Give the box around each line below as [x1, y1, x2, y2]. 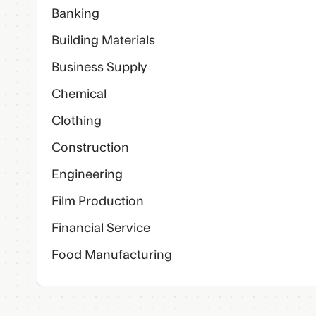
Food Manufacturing [51, 249, 172, 261]
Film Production [51, 195, 144, 207]
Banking [51, 8, 99, 20]
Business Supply [51, 61, 147, 73]
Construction [51, 142, 129, 154]
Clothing [51, 115, 102, 127]
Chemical [51, 88, 107, 100]
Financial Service [51, 222, 150, 234]
